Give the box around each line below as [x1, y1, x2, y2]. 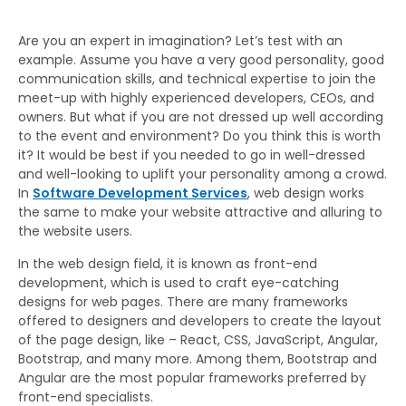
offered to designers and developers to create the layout [18, 311, 382, 330]
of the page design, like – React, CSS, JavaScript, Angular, [18, 330, 378, 349]
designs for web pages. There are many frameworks [18, 292, 348, 311]
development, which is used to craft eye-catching [18, 273, 339, 292]
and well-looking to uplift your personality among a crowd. [18, 164, 387, 183]
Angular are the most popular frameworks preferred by [18, 368, 366, 387]
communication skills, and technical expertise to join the [18, 69, 376, 88]
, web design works [247, 183, 364, 202]
